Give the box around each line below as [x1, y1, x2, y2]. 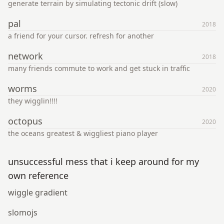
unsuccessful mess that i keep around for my [8, 155, 199, 167]
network [8, 50, 43, 62]
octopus [8, 115, 42, 127]
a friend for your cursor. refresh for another [8, 31, 154, 40]
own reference [8, 169, 68, 181]
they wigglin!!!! [8, 96, 57, 105]
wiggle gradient [8, 187, 67, 198]
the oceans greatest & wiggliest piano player [8, 128, 158, 138]
